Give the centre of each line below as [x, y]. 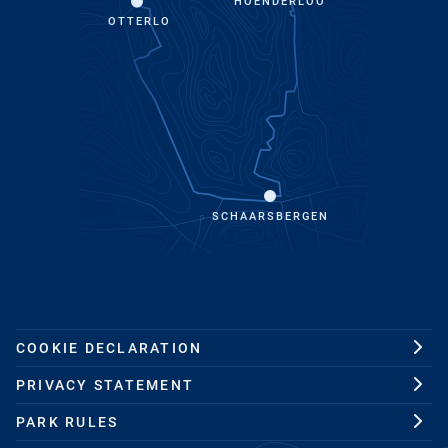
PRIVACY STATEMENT [105, 384]
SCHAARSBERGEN [269, 216]
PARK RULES [67, 421]
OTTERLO [138, 21]
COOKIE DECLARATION [109, 347]
